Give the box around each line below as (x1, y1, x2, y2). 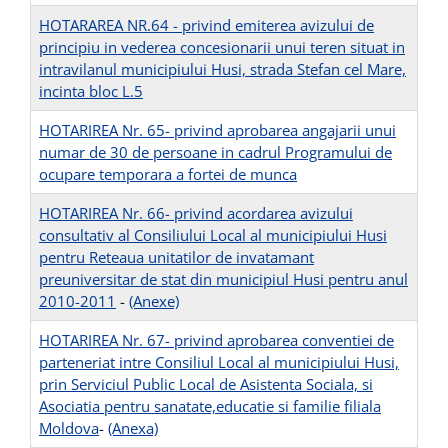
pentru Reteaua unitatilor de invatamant (39, 247, 314, 268)
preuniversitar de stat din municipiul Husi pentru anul (39, 269, 408, 290)
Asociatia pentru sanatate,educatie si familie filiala (39, 396, 381, 417)
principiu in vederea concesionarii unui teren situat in (39, 37, 405, 58)
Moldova (39, 418, 99, 439)
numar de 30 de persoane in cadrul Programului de (39, 142, 392, 163)
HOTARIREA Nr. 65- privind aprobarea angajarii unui (39, 120, 396, 141)
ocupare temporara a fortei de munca (39, 164, 297, 185)
